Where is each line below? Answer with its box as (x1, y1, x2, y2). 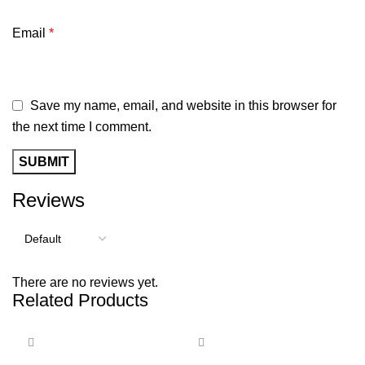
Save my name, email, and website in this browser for (30, 98, 336, 112)
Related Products (12, 289, 148, 310)
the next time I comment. (12, 119, 152, 134)
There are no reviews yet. (12, 275, 158, 289)
